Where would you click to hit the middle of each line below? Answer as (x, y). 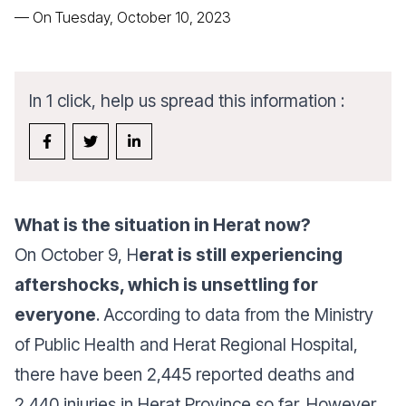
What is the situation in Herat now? (163, 225)
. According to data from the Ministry (235, 314)
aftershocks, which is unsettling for (166, 285)
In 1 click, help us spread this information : (187, 101)
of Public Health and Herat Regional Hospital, (186, 344)
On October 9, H (77, 255)
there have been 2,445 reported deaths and (184, 374)
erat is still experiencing (241, 255)
